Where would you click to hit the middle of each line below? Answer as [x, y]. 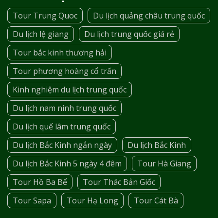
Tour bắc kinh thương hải [60, 52]
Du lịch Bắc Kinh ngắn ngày [62, 145]
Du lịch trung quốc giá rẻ [129, 34]
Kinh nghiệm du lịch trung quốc [70, 89]
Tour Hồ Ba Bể [40, 182]
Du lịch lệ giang [41, 34]
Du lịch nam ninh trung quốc [64, 108]
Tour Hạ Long [92, 200]
